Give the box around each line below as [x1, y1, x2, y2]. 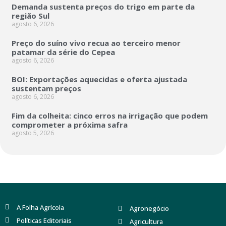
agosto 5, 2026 [12, 128, 54, 137]
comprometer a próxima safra [12, 119, 128, 130]
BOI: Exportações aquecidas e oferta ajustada [12, 74, 187, 84]
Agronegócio [129, 204, 169, 213]
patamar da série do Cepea [12, 46, 115, 57]
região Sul [12, 10, 49, 21]
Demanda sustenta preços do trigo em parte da [12, 1, 195, 12]
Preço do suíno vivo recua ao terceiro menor [12, 37, 181, 48]
